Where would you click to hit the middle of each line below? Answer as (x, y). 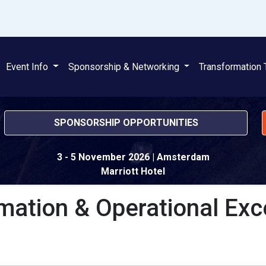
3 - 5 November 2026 (103, 157)
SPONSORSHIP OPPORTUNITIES (126, 123)
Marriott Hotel (133, 171)
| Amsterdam (180, 157)
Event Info (28, 66)
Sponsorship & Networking (125, 66)
